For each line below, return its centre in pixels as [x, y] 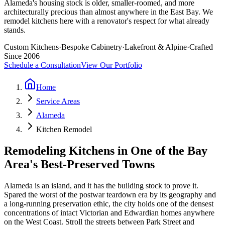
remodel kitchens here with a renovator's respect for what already [107, 21]
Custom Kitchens [31, 47]
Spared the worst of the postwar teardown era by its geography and [110, 194]
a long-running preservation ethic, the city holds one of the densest [109, 203]
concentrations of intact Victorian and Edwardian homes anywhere [109, 212]
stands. [15, 30]
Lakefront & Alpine [156, 47]
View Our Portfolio [111, 65]
